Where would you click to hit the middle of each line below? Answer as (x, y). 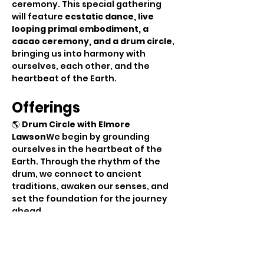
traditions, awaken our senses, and (91, 186)
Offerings (46, 108)
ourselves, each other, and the (82, 66)
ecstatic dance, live (110, 16)
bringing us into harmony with (80, 54)
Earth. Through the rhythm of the (87, 161)
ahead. (28, 211)
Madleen (32, 248)
